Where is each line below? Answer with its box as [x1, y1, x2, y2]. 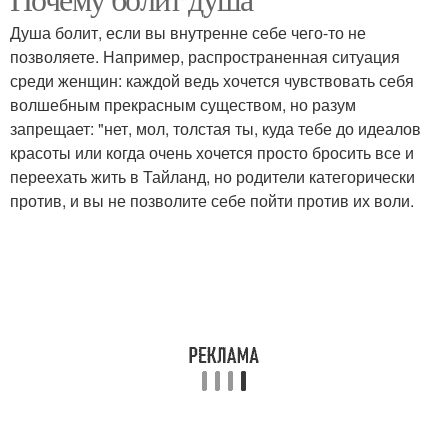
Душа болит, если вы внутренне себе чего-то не [10, 21, 366, 44]
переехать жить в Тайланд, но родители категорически [10, 165, 415, 188]
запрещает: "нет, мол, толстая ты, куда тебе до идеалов [10, 117, 421, 140]
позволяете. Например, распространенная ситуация [10, 45, 400, 68]
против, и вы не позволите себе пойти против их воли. [10, 189, 414, 212]
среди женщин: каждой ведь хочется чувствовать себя [10, 69, 414, 92]
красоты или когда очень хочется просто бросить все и [10, 141, 414, 164]
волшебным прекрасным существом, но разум [10, 93, 356, 116]
